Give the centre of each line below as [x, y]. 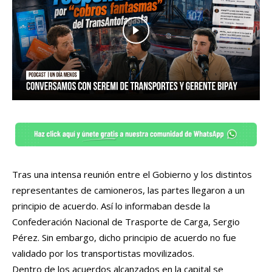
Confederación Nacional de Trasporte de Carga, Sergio [126, 221]
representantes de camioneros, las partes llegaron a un [128, 190]
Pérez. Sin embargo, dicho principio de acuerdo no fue [124, 237]
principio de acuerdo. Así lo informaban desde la [111, 206]
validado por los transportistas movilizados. [103, 253]
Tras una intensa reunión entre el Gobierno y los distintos [132, 174]
